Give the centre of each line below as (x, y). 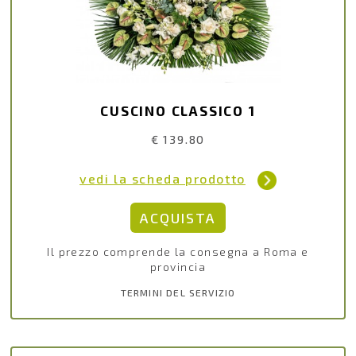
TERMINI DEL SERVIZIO (178, 293)
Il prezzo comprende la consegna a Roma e (178, 252)
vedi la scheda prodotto (163, 179)
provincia (178, 267)
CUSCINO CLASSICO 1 (178, 110)
